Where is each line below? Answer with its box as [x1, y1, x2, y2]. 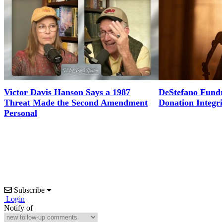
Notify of [4, 203, 33, 212]
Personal [4, 108, 37, 118]
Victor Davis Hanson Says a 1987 [4, 87, 130, 97]
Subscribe [14, 185, 45, 194]
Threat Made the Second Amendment [4, 98, 148, 108]
